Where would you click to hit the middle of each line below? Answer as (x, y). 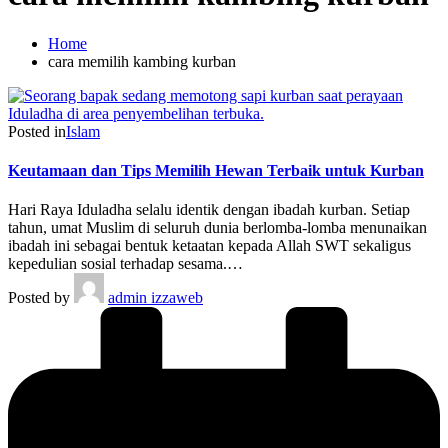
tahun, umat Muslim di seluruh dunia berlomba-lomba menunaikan (217, 228)
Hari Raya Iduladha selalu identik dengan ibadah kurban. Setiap (209, 210)
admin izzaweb (155, 298)
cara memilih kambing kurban (142, 61)
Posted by (39, 298)
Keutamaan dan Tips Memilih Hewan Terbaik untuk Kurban (216, 171)
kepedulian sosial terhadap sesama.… (125, 264)
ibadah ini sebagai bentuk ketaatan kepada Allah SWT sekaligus (209, 246)
